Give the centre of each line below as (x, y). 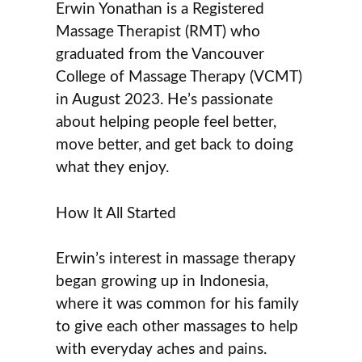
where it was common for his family (178, 305)
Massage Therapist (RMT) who (158, 32)
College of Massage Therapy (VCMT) (179, 78)
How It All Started (116, 213)
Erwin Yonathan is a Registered (160, 10)
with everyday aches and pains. (162, 350)
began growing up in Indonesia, (162, 282)
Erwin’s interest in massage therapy (176, 259)
